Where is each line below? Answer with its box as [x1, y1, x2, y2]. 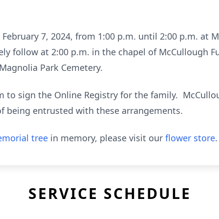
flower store [165, 132, 215, 144]
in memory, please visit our [48, 132, 165, 144]
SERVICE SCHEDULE [28, 183, 191, 203]
